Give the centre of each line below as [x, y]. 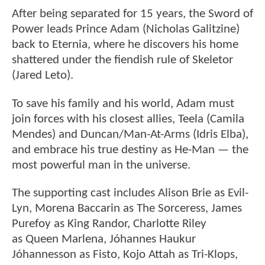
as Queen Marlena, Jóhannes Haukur [104, 239]
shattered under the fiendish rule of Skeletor [122, 60]
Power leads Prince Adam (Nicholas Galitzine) [126, 30]
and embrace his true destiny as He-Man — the [130, 150]
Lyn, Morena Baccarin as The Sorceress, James [127, 208]
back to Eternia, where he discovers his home [125, 45]
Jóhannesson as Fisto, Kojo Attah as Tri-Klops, [125, 254]
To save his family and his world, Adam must [123, 104]
